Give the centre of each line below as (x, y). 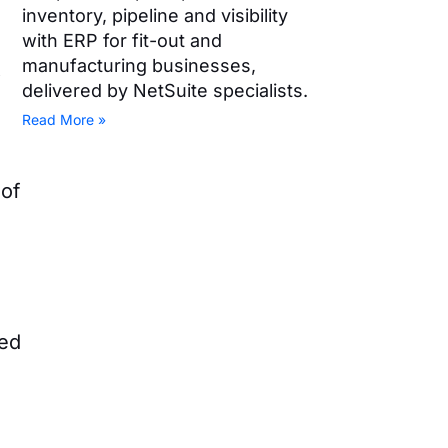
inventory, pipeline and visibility (155, 16)
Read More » (64, 120)
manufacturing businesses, (139, 66)
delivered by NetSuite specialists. (165, 91)
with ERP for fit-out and (122, 41)
